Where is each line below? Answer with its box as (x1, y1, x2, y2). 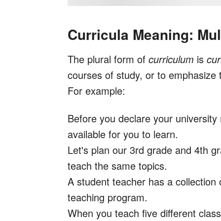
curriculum (148, 52, 194, 67)
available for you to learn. (68, 127, 178, 142)
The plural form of (68, 52, 148, 67)
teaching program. (68, 190, 147, 205)
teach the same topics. (68, 158, 167, 173)
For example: (68, 83, 125, 98)
